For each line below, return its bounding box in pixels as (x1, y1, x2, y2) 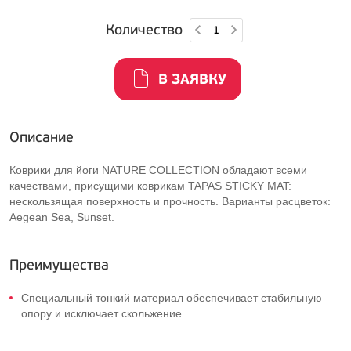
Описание (9, 128, 74, 147)
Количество (105, 21, 183, 39)
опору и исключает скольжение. (21, 307, 185, 320)
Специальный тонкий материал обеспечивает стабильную (21, 291, 322, 304)
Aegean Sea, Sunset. (9, 211, 114, 223)
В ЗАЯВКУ (158, 71, 227, 89)
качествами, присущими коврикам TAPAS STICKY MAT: (9, 179, 291, 192)
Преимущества (9, 256, 109, 274)
